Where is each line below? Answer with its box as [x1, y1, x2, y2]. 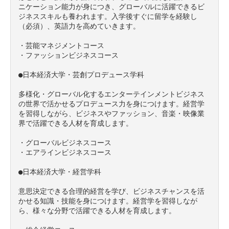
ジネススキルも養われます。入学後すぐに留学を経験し [18, 12, 197, 20]
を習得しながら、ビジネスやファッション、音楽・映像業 [18, 109, 204, 118]
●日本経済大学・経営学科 [18, 167, 101, 176]
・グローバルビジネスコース [18, 138, 111, 147]
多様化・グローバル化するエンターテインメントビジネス [18, 89, 204, 98]
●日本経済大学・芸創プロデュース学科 [18, 70, 144, 79]
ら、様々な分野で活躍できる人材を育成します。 [18, 206, 176, 215]
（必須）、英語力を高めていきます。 [18, 21, 140, 30]
